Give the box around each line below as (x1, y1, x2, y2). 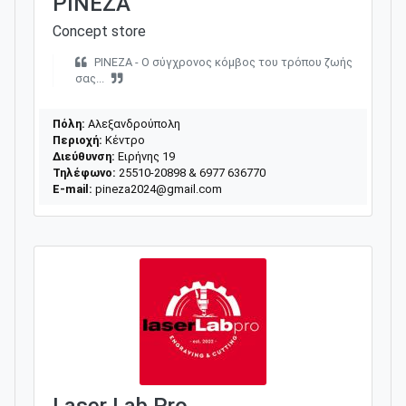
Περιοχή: (53, 132, 102, 147)
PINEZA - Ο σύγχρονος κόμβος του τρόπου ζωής (94, 54, 353, 69)
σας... (75, 71, 104, 85)
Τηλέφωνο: (53, 165, 116, 179)
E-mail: (53, 181, 92, 196)
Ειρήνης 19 (115, 149, 175, 163)
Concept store (53, 22, 146, 40)
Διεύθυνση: (53, 149, 115, 163)
